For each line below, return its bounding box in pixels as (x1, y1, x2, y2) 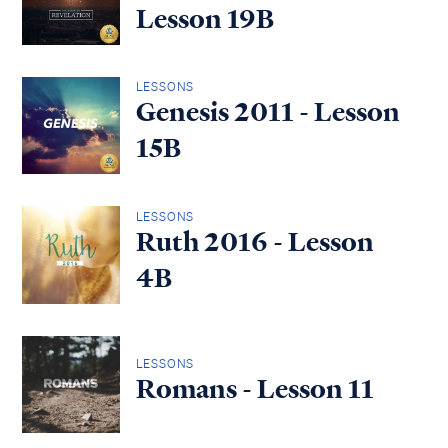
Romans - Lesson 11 (135, 371, 374, 408)
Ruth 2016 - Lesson (135, 223, 374, 260)
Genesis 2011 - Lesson (135, 94, 400, 131)
